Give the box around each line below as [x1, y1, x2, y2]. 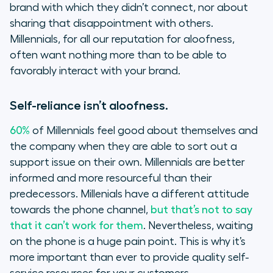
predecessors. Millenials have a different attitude [10, 188, 249, 200]
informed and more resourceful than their [10, 172, 212, 184]
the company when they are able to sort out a [10, 141, 237, 152]
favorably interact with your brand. [10, 65, 180, 77]
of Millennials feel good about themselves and [30, 125, 258, 136]
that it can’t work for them [10, 220, 143, 232]
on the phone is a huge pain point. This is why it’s [10, 236, 246, 247]
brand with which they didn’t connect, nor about [10, 2, 248, 13]
